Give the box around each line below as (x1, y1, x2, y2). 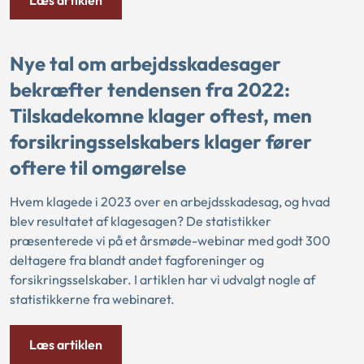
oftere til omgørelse (10, 154, 186, 180)
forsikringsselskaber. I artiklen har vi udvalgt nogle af (10, 271, 315, 288)
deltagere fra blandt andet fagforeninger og (10, 252, 264, 269)
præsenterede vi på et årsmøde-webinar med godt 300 (10, 232, 331, 249)
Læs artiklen (29, 336, 102, 353)
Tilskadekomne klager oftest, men (10, 102, 312, 128)
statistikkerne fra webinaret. (10, 291, 175, 308)
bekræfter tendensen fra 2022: (10, 76, 290, 102)
